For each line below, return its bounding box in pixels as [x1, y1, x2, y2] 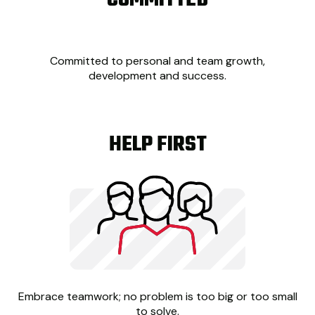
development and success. [89, 67, 226, 83]
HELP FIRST [108, 128, 207, 161]
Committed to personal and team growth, [50, 53, 265, 68]
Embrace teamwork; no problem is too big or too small [18, 289, 297, 304]
